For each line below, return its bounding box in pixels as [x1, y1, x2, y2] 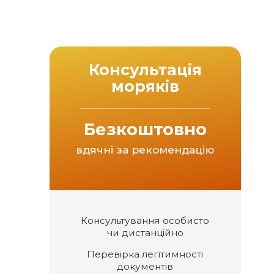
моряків [111, 77, 179, 95]
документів [117, 261, 174, 273]
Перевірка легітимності [87, 248, 204, 261]
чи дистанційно [106, 227, 183, 239]
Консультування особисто [81, 215, 210, 226]
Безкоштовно [83, 119, 207, 139]
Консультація [88, 61, 202, 79]
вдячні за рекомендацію [76, 143, 215, 156]
